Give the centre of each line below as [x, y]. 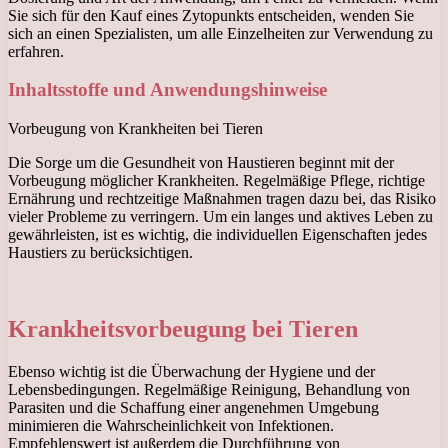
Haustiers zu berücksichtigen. [100, 253]
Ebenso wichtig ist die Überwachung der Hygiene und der [191, 371]
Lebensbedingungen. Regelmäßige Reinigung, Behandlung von [209, 389]
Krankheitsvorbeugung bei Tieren [183, 328]
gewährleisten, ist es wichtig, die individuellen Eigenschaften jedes [217, 235]
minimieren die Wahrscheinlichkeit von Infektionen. [171, 425]
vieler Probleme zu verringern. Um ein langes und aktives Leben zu [220, 217]
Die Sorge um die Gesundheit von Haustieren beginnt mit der [201, 163]
